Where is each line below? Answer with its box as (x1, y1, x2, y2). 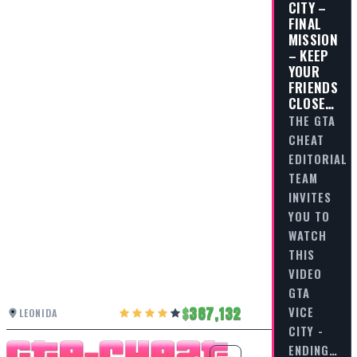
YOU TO (288, 206, 330, 225)
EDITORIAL (288, 149, 347, 167)
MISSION (288, 28, 338, 49)
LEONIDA (19, 305, 59, 321)
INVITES (288, 187, 331, 206)
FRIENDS (288, 76, 338, 97)
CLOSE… (288, 92, 335, 113)
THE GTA (288, 111, 335, 129)
